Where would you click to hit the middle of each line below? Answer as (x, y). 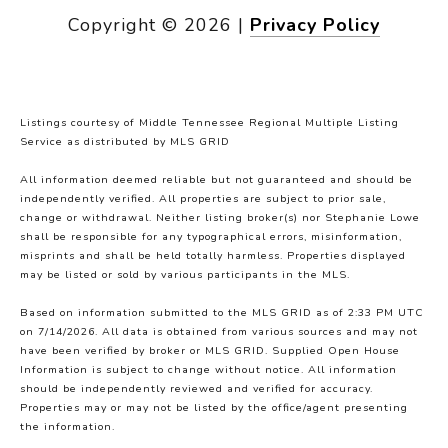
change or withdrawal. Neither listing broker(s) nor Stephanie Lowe (220, 218)
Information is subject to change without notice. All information (208, 370)
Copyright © (123, 25)
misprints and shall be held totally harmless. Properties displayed (213, 256)
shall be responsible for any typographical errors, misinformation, (211, 237)
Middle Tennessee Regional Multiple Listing (269, 123)
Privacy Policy (315, 25)
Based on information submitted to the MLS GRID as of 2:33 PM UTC (222, 313)
